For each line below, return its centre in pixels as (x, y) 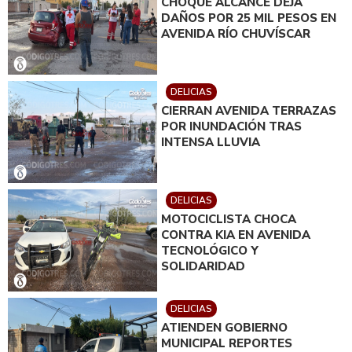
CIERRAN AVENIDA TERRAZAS (249, 111)
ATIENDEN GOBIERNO (224, 328)
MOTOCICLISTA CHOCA (229, 220)
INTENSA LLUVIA (211, 143)
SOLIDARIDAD (203, 267)
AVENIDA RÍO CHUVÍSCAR (236, 34)
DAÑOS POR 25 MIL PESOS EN (249, 18)
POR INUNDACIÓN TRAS (231, 127)
